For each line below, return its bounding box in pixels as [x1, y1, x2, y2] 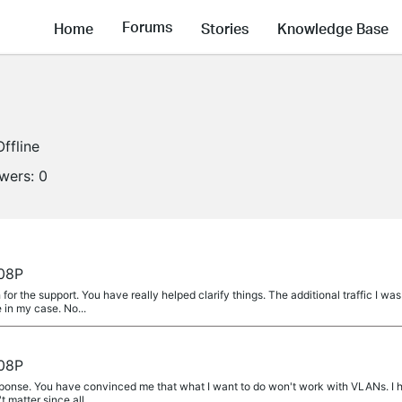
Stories [201, 18, 249, 38]
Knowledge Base [277, 18, 389, 38]
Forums [122, 17, 172, 37]
